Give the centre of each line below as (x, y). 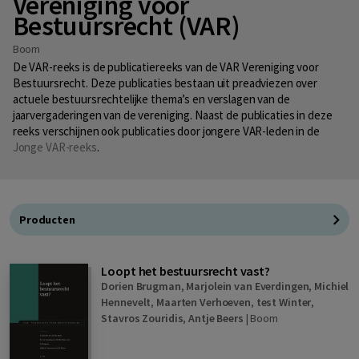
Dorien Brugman (141, 286)
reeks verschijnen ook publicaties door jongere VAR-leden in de (166, 131)
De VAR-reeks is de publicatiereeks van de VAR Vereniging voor (165, 67)
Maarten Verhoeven (204, 302)
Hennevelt (126, 302)
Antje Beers (216, 318)
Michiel (332, 286)
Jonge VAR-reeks (54, 147)
